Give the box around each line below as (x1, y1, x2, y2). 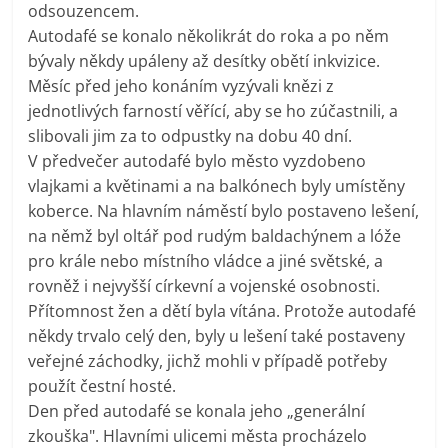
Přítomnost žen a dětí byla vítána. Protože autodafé (28, 299, 417, 322)
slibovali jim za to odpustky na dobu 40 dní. (28, 124, 353, 147)
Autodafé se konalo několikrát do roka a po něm (28, 24, 390, 47)
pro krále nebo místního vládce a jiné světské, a (28, 249, 384, 272)
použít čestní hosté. (28, 374, 177, 397)
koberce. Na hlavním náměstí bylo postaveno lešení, (28, 199, 420, 222)
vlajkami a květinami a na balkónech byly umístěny (28, 174, 406, 197)
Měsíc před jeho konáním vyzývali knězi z (28, 74, 335, 97)
